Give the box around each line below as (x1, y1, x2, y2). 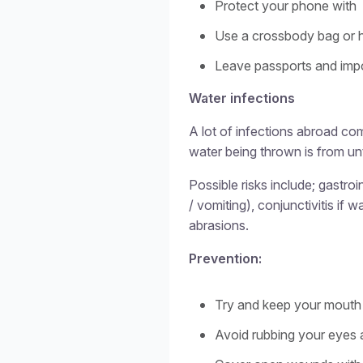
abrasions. (189, 217, 249, 233)
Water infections (189, 90, 295, 106)
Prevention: (189, 250, 262, 267)
